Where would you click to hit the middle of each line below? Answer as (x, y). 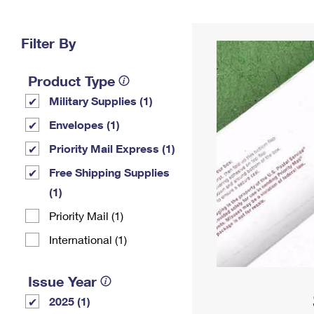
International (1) (88, 239)
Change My (229, 19)
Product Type (71, 81)
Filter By (48, 43)
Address (229, 30)
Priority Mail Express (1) (112, 148)
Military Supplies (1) (101, 101)
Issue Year (62, 281)
